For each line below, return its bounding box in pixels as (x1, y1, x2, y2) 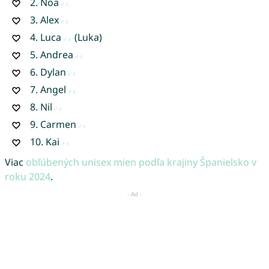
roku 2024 (4, 169, 50, 183)
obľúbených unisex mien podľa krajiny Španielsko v (25, 155, 256, 169)
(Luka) (71, 30, 102, 44)
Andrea (40, 47, 73, 61)
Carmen (40, 117, 76, 131)
